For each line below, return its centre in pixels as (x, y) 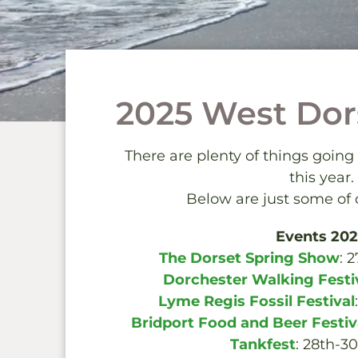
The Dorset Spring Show (249, 258)
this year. (321, 177)
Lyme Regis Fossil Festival (256, 301)
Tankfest (263, 344)
